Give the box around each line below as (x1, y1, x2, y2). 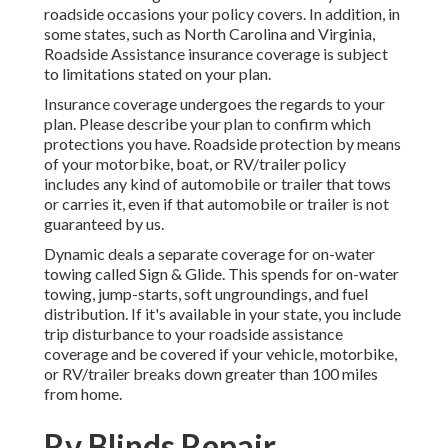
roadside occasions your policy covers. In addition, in (44, 4, 400, 24)
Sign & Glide (139, 264, 222, 284)
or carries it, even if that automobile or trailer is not (44, 194, 389, 214)
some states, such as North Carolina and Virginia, (44, 24, 375, 44)
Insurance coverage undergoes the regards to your (44, 94, 385, 114)
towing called (44, 264, 139, 284)
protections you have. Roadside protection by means (44, 134, 401, 154)
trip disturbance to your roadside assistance (44, 324, 343, 344)
